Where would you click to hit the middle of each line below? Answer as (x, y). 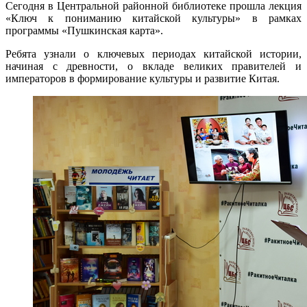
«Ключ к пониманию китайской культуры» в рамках (153, 19)
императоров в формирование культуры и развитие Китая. (143, 79)
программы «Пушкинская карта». (84, 31)
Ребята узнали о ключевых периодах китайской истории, (153, 54)
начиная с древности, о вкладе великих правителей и (153, 66)
